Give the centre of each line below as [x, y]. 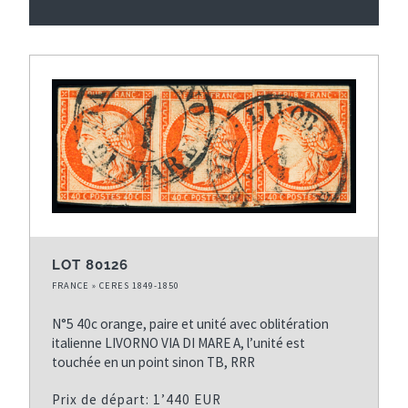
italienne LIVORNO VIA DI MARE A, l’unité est [178, 342]
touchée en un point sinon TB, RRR [153, 362]
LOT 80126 [90, 265]
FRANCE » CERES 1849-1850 [116, 285]
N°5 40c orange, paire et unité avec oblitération [190, 323]
